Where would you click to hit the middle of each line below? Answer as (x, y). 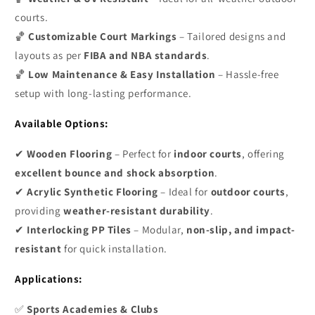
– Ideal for (184, 191)
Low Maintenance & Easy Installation (122, 74)
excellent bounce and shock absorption (115, 172)
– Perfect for (143, 153)
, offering (264, 153)
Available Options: (62, 123)
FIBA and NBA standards (146, 55)
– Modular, (159, 229)
